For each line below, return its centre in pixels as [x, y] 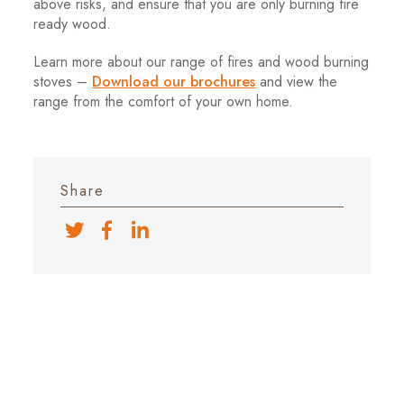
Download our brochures [174, 82]
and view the [297, 82]
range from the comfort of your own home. [164, 101]
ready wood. [73, 24]
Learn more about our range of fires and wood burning [202, 62]
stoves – [63, 82]
